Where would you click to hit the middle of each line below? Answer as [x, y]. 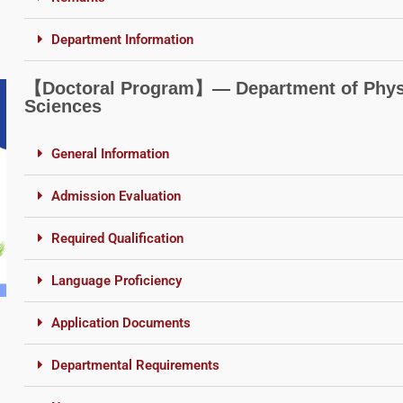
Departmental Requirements [135, 365]
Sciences [63, 106]
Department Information [122, 39]
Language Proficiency [116, 280]
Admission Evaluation [116, 196]
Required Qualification [117, 238]
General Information [110, 153]
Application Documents [121, 322]
